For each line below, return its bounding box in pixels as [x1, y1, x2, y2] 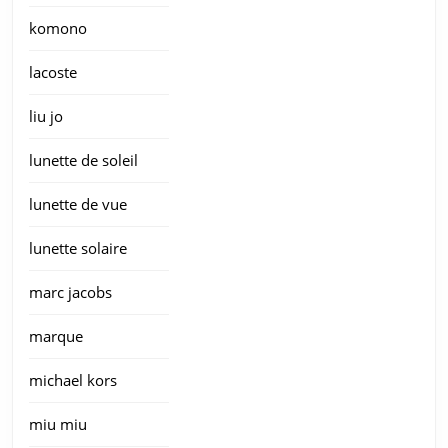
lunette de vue [29, 194, 127, 215]
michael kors [29, 370, 117, 391]
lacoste [29, 62, 77, 83]
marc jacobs [29, 282, 112, 303]
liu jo [29, 106, 63, 127]
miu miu [29, 414, 87, 435]
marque [29, 326, 83, 347]
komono [29, 18, 87, 39]
